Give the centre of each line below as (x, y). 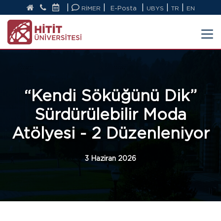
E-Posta (123, 8)
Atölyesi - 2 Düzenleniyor (110, 133)
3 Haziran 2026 (110, 158)
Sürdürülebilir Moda (110, 114)
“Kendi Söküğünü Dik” (110, 95)
